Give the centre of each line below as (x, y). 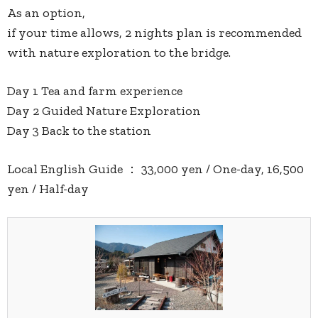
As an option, (46, 13)
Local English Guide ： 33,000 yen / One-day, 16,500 (155, 169)
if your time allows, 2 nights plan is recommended (154, 33)
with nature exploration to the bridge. (119, 53)
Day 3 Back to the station (79, 131)
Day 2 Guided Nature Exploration (104, 111)
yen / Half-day (48, 189)
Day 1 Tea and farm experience (95, 91)
